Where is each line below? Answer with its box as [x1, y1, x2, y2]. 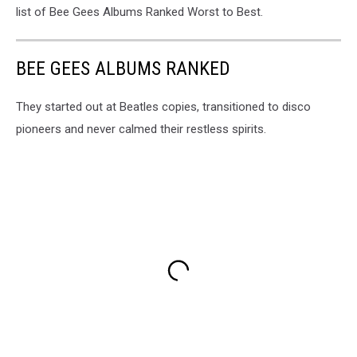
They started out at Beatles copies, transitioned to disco [16, 99, 311, 114]
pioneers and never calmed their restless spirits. [16, 121, 266, 136]
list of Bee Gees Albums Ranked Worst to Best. [16, 4, 263, 19]
